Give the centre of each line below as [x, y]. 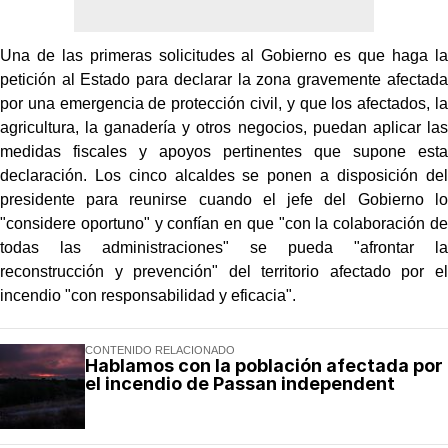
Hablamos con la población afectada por [264, 365]
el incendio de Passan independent [240, 383]
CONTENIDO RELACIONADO [160, 349]
